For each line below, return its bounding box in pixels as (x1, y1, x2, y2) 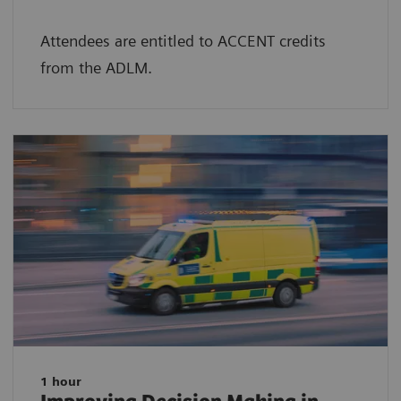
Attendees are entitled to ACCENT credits (40, 31, 326, 51)
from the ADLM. (40, 58, 152, 78)
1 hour (40, 373, 81, 388)
